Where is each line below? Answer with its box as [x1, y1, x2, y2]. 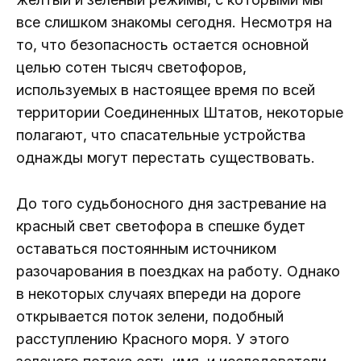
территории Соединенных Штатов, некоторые [16, 103, 343, 121]
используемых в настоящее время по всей [16, 81, 315, 98]
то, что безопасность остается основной [16, 35, 309, 53]
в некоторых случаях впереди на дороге [16, 284, 301, 302]
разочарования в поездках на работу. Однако [16, 262, 340, 280]
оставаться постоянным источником [16, 239, 276, 257]
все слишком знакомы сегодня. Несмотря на [16, 13, 332, 31]
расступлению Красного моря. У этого [16, 330, 289, 347]
